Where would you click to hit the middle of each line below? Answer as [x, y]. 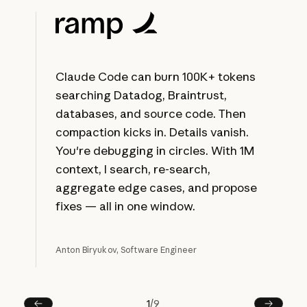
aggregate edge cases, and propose [157, 188]
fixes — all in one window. [126, 206]
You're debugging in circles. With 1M [156, 151]
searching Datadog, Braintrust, [142, 95]
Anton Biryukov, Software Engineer [126, 250]
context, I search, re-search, [133, 169]
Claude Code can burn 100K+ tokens [156, 77]
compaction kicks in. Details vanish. [152, 132]
